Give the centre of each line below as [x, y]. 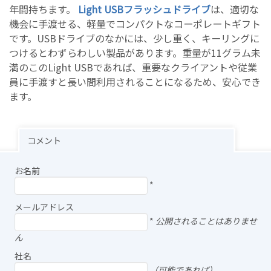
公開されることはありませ [206, 220]
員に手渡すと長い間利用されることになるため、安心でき [135, 82]
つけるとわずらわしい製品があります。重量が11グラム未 [135, 53]
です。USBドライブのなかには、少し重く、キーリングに [134, 38]
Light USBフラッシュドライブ [144, 9]
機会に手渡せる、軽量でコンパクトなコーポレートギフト [135, 24]
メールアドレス [44, 207]
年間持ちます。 [44, 9]
